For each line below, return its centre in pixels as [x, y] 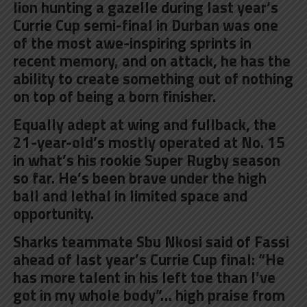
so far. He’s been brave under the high [139, 178]
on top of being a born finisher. [114, 96]
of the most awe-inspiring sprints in [132, 43]
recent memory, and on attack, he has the [151, 61]
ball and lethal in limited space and [130, 196]
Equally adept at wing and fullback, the [144, 124]
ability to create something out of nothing [153, 78]
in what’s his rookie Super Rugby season [146, 160]
